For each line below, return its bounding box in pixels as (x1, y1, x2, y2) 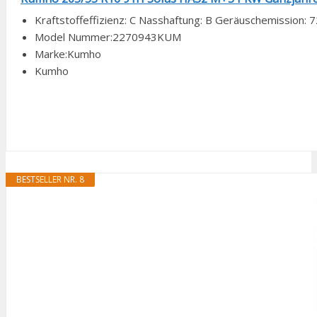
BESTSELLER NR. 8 (16, 173, 84, 185)
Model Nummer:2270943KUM (35, 29, 181, 44)
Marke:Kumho (35, 46, 101, 61)
